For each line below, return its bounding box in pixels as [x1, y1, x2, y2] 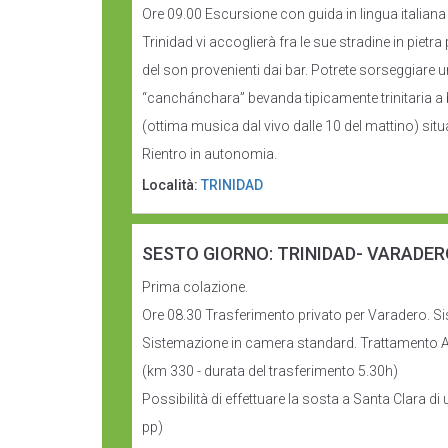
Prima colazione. [142, 279, 248, 295]
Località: [142, 177, 201, 193]
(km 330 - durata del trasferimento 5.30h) [142, 363, 398, 379]
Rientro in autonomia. [142, 146, 277, 162]
